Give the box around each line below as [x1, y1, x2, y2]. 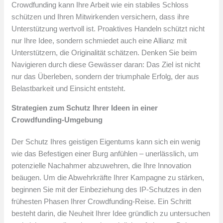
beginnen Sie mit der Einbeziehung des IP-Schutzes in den [11, 185, 202, 194]
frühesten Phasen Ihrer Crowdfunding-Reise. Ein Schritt [11, 197, 192, 206]
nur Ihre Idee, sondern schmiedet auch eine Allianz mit [11, 36, 187, 45]
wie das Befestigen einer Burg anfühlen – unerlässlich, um [11, 149, 199, 158]
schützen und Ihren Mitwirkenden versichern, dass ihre [11, 12, 190, 21]
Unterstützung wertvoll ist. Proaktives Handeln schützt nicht [11, 24, 205, 33]
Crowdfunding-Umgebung [11, 115, 103, 124]
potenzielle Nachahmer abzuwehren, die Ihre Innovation [11, 161, 192, 170]
